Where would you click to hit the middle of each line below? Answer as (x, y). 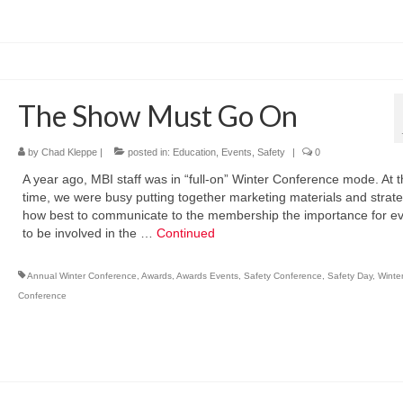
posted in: (148, 152)
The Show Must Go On (157, 115)
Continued (185, 233)
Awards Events (207, 275)
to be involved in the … (89, 233)
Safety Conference (282, 275)
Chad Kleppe (69, 152)
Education (194, 152)
